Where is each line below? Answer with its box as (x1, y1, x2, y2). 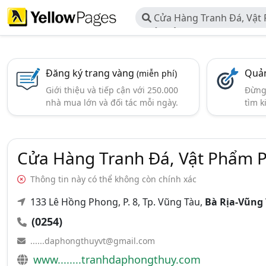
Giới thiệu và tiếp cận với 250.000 (46, 84, 178, 96)
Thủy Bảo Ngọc (142, 26, 210, 39)
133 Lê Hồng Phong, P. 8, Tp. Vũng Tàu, (28, 195, 205, 208)
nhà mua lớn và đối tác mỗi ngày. (46, 97, 178, 108)
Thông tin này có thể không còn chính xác (28, 173, 197, 185)
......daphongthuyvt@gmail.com (30, 235, 155, 246)
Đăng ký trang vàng (46, 66, 137, 80)
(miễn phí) (137, 68, 177, 79)
